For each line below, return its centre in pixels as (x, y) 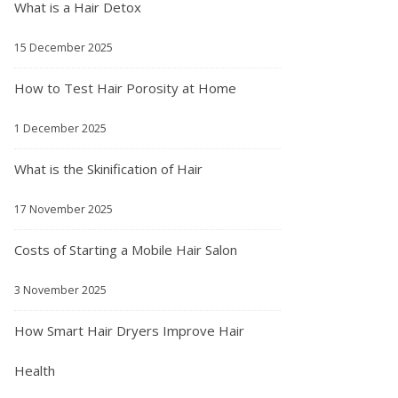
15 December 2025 (64, 48)
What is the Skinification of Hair (108, 169)
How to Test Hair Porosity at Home (125, 88)
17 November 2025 (64, 209)
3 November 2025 (60, 290)
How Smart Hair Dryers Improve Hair (129, 330)
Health (35, 370)
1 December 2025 (60, 128)
